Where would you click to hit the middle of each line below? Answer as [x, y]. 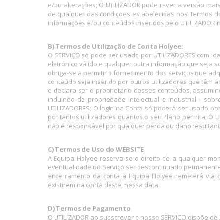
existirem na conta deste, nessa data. [104, 185]
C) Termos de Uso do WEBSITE [96, 149]
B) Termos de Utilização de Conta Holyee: [115, 46]
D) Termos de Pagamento [89, 208]
